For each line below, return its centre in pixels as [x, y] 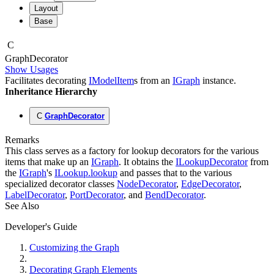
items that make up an [48, 162]
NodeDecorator [146, 184]
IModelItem [111, 81]
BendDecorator [174, 195]
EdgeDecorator [210, 184]
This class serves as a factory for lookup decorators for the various [132, 151]
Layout [46, 8]
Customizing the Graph [74, 248]
